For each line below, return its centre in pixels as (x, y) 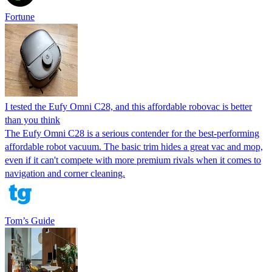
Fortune (20, 16)
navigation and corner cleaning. (65, 173)
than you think (32, 120)
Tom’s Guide (30, 220)
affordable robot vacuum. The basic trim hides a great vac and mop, (134, 146)
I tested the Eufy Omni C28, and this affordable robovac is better (128, 106)
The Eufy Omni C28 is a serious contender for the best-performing (132, 133)
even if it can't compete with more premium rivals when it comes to (133, 160)
